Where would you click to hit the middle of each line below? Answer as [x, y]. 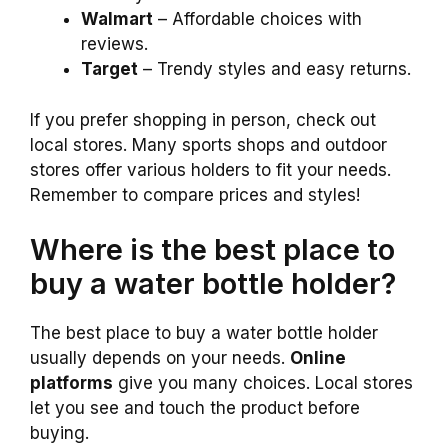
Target [109, 69]
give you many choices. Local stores [263, 383]
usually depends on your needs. [160, 358]
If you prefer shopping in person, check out [203, 119]
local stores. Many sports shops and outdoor [208, 144]
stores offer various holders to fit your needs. [210, 169]
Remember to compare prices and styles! [195, 194]
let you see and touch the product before [195, 408]
